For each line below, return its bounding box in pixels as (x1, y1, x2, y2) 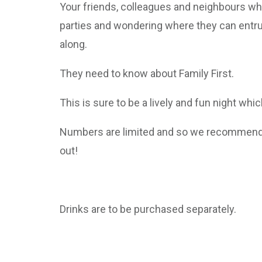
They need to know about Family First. (60, 67, 234, 80)
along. (60, 38, 87, 50)
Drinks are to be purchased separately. (60, 203, 236, 215)
